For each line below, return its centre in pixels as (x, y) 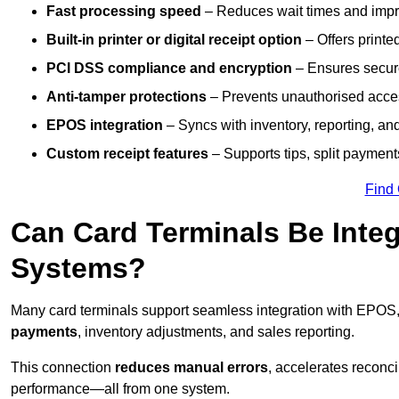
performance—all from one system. (120, 389)
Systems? (78, 269)
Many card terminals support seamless (132, 311)
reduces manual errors (191, 368)
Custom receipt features (127, 154)
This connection (63, 368)
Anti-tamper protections (126, 97)
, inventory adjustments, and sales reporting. (216, 332)
